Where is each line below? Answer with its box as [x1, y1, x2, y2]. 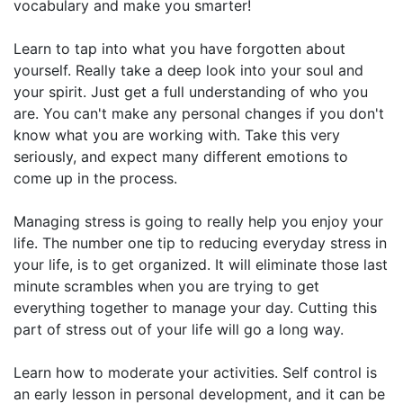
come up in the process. [13, 168, 177, 187]
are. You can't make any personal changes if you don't [13, 103, 384, 122]
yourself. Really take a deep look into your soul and [13, 60, 363, 79]
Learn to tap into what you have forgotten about [13, 39, 345, 58]
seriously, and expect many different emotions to [13, 147, 348, 166]
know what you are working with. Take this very [13, 125, 340, 144]
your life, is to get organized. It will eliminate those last [13, 255, 388, 273]
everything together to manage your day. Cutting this [13, 298, 377, 317]
